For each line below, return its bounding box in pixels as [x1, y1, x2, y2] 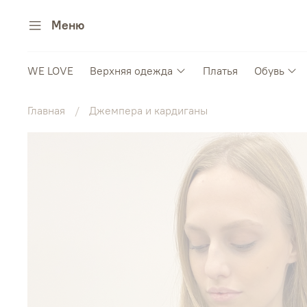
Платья [202, 64, 238, 78]
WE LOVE [27, 64, 74, 78]
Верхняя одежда [90, 64, 173, 78]
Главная [27, 103, 65, 117]
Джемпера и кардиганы [89, 103, 208, 117]
